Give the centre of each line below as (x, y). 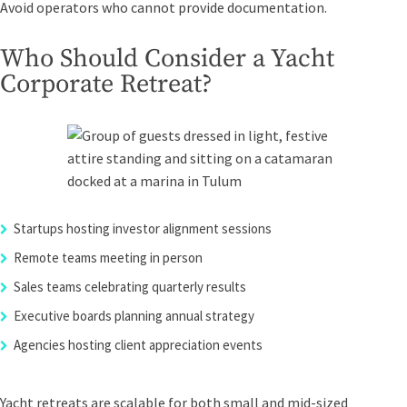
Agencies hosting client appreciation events (138, 345)
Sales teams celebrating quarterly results (130, 287)
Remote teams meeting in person (108, 258)
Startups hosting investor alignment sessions (143, 228)
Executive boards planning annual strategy (134, 316)
